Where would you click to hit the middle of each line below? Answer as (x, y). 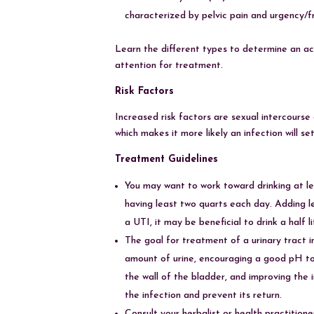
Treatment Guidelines (167, 159)
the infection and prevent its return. (204, 295)
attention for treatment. (169, 65)
